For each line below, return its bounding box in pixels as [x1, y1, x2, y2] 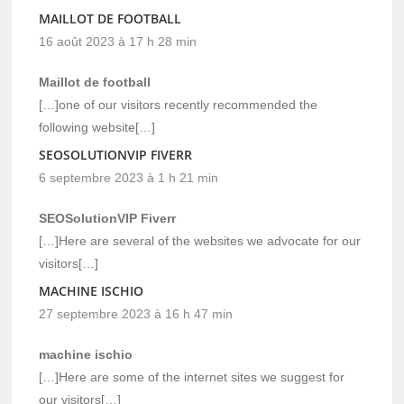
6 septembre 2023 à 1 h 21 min [39, 170, 219, 186]
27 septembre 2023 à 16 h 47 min [39, 307, 234, 322]
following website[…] [39, 120, 156, 135]
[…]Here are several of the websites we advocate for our [39, 234, 362, 249]
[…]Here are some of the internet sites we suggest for [39, 370, 345, 385]
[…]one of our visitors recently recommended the [39, 97, 318, 113]
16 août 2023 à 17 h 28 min [39, 34, 197, 50]
